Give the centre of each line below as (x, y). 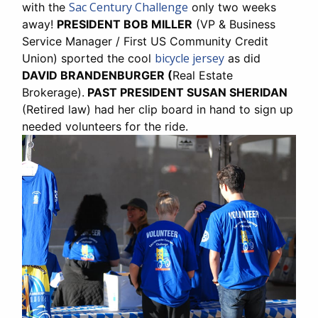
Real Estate (203, 76)
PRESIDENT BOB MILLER (125, 24)
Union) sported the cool (88, 59)
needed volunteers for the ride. (105, 127)
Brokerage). (53, 93)
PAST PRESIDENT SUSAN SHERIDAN (186, 93)
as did (242, 59)
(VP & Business (234, 24)
